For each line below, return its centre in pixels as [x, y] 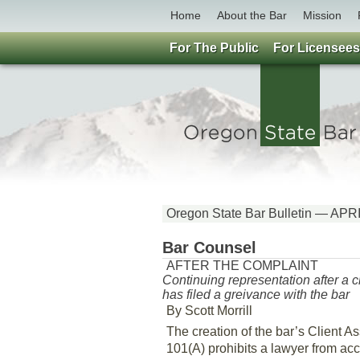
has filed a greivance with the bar [256, 295]
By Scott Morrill [209, 311]
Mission [322, 15]
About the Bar [252, 15]
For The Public [214, 48]
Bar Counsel [209, 247]
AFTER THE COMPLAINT [242, 266]
